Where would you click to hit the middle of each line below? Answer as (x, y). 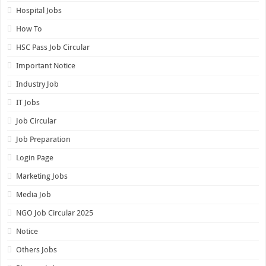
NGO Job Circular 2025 (55, 213)
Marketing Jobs (42, 176)
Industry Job (38, 84)
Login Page (35, 158)
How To (29, 29)
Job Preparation (44, 140)
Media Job (34, 195)
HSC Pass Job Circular (53, 47)
